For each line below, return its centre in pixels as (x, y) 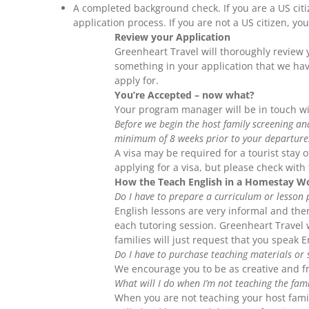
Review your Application (173, 37)
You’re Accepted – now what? (185, 95)
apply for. (137, 81)
